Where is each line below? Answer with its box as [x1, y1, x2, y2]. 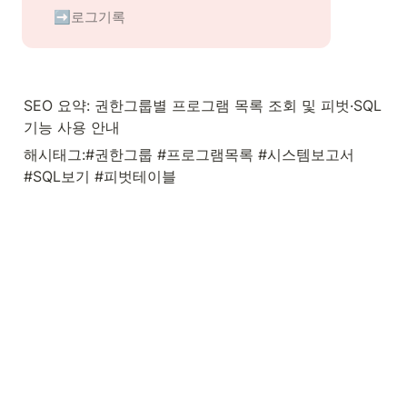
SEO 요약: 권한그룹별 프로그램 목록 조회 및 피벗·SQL [24, 96, 382, 114]
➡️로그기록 [54, 8, 125, 25]
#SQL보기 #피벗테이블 [24, 167, 176, 185]
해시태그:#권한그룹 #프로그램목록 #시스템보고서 [24, 145, 354, 164]
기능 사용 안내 [24, 118, 120, 136]
